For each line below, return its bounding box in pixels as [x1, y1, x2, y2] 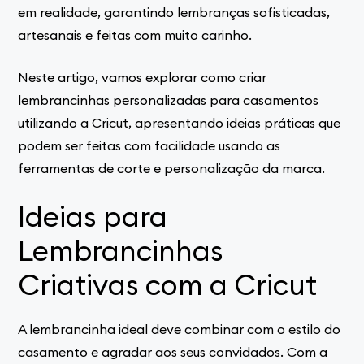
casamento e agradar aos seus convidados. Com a [18, 343, 328, 360]
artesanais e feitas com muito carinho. [18, 26, 253, 43]
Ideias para [18, 197, 168, 234]
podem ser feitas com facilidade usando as [18, 136, 281, 154]
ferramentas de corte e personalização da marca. [18, 159, 326, 176]
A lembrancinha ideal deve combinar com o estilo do [18, 320, 341, 337]
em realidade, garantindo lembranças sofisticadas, [18, 3, 331, 20]
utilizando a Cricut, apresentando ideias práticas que [18, 114, 341, 131]
